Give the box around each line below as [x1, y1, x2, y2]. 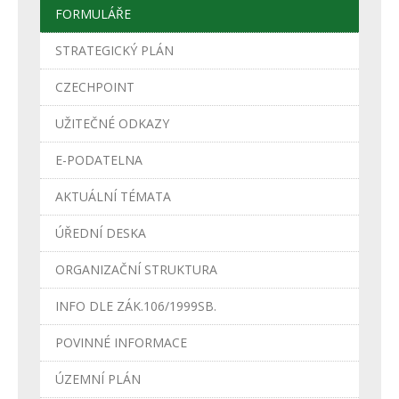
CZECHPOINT [55, 77, 134, 95]
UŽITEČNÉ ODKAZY [55, 114, 169, 132]
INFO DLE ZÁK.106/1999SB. [55, 297, 216, 314]
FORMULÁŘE [55, 4, 131, 22]
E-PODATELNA [55, 151, 142, 168]
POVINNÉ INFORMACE [55, 333, 187, 351]
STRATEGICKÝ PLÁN [55, 41, 174, 59]
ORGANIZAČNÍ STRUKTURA [55, 260, 217, 278]
